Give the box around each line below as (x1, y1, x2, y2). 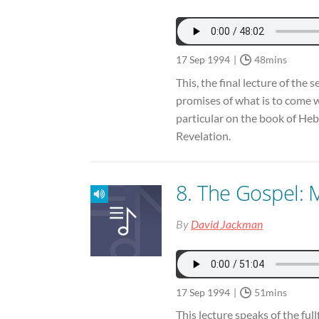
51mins (254, 286, 287, 298)
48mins (254, 53, 287, 66)
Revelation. (176, 128, 231, 142)
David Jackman (191, 216, 263, 231)
